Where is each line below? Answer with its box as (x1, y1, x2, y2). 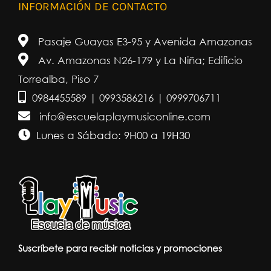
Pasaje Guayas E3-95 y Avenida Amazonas (35, 34, 252, 48)
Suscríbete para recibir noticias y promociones (18, 242, 222, 253)
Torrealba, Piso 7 (18, 72, 99, 85)
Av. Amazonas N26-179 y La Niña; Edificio (35, 53, 243, 67)
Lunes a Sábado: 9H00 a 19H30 (36, 128, 190, 142)
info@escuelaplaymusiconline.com (36, 109, 211, 123)
